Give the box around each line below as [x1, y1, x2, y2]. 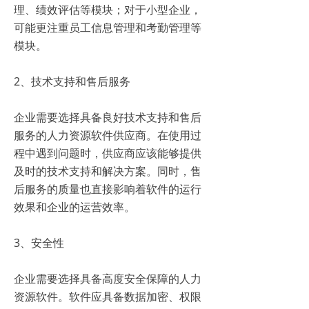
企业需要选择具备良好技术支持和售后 [14, 109, 201, 125]
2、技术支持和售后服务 [14, 73, 136, 89]
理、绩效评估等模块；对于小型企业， [14, 1, 201, 17]
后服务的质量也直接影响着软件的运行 [14, 181, 201, 197]
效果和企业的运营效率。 [14, 199, 141, 215]
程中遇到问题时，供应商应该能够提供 [14, 145, 201, 161]
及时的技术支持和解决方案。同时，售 [14, 163, 201, 179]
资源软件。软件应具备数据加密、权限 [14, 288, 201, 304]
